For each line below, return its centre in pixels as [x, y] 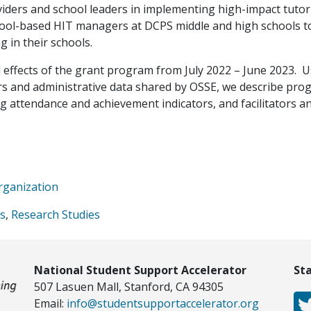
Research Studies [56, 215]
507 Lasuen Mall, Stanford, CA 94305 [128, 287]
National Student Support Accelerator [140, 270]
